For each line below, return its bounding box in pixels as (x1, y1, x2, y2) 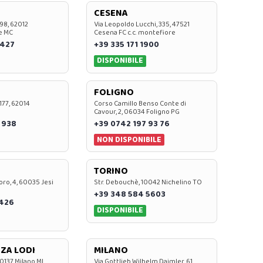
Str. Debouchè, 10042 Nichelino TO (93, 177, 202, 188)
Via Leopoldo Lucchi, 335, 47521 (93, 19, 190, 31)
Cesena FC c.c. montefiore (93, 27, 176, 39)
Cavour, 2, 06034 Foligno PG (93, 106, 180, 117)
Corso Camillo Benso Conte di (93, 97, 186, 109)
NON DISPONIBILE (97, 133, 162, 146)
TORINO (93, 164, 128, 179)
